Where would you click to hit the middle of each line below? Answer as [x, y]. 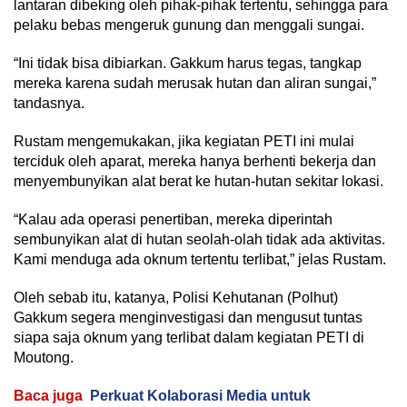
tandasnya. [49, 103]
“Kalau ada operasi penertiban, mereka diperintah [173, 219]
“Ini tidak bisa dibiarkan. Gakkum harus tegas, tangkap [188, 63]
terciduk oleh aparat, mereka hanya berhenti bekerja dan [195, 161]
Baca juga [48, 396]
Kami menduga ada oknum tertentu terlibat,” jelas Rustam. [200, 259]
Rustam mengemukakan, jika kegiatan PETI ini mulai [184, 141]
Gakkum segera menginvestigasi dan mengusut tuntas [188, 318]
